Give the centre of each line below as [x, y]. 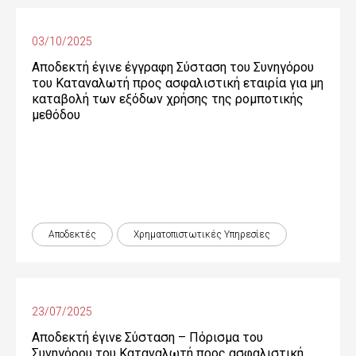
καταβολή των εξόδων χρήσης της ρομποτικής [168, 99]
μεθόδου [56, 115]
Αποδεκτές [72, 234]
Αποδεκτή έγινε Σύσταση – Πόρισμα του [147, 337]
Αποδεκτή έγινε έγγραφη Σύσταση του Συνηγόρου [173, 67]
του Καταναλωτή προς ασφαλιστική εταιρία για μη [178, 83]
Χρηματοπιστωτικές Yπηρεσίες [202, 234]
